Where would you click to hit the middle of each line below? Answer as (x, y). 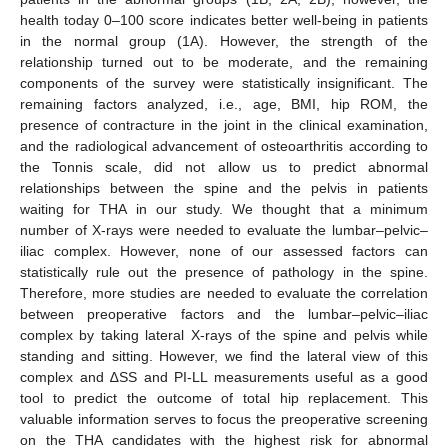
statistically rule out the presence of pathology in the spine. (224, 272)
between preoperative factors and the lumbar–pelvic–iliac (224, 314)
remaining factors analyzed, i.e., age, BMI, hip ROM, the (224, 104)
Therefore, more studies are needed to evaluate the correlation (224, 293)
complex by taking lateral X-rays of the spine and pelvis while (224, 335)
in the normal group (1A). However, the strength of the (224, 41)
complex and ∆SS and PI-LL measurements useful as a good (224, 377)
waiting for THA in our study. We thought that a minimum (224, 209)
